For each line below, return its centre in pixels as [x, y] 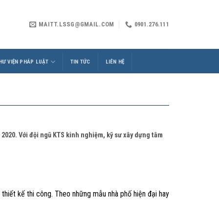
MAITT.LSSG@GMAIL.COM [77, 24]
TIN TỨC [80, 62]
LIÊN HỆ [115, 62]
